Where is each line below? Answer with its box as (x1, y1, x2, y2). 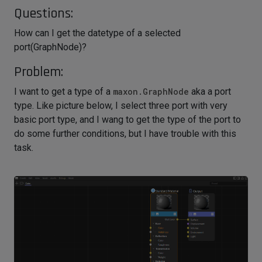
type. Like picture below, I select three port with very (14, 100, 227, 112)
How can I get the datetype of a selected (14, 27, 181, 39)
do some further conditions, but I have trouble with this (14, 128, 236, 140)
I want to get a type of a (14, 86, 113, 98)
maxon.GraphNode (113, 86, 189, 98)
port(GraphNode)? (14, 42, 87, 53)
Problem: (14, 63, 63, 81)
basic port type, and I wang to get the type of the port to (14, 114, 241, 126)
